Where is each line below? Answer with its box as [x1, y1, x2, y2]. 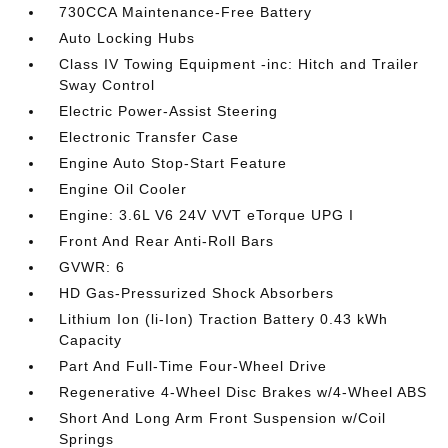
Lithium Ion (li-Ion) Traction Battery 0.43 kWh [59, 311, 389, 327]
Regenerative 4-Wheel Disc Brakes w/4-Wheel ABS [59, 384, 428, 400]
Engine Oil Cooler [59, 181, 188, 197]
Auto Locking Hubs [59, 30, 196, 46]
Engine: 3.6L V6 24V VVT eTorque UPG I [59, 207, 355, 223]
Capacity [59, 332, 123, 348]
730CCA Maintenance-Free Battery [59, 4, 313, 20]
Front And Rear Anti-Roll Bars [59, 233, 275, 249]
